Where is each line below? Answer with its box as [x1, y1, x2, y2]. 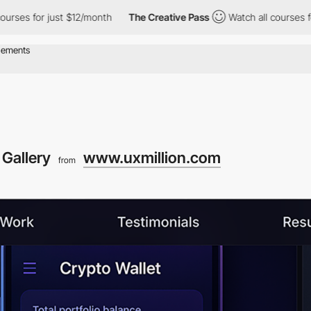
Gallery [1, 148, 54, 167]
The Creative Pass [93, 11, 174, 23]
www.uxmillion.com [83, 148, 221, 167]
